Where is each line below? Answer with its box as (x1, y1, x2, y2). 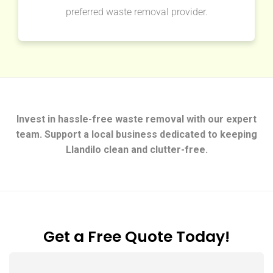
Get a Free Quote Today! (43, 226, 230, 248)
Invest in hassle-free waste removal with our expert (16, 113, 257, 126)
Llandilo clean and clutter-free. (65, 144, 208, 156)
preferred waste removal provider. (65, 6, 208, 18)
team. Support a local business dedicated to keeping (16, 129, 257, 141)
